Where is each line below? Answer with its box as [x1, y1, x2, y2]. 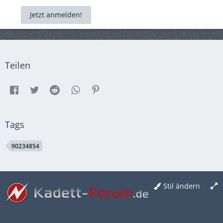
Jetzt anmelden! [30, 10, 82, 20]
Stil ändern [163, 181, 200, 191]
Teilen [5, 59, 30, 71]
